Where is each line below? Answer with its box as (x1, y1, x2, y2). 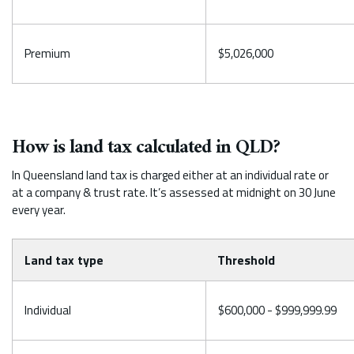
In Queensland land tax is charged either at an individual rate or (12, 165, 329, 184)
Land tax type (24, 250, 104, 269)
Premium (24, 43, 70, 62)
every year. (12, 200, 66, 219)
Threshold (217, 250, 275, 269)
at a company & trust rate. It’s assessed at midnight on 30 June (12, 183, 336, 201)
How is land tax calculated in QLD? (12, 130, 280, 164)
